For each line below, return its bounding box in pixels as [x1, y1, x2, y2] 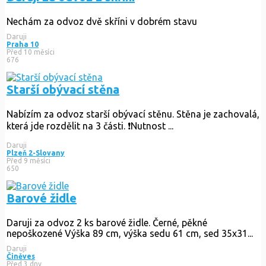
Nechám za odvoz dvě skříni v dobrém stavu [7, 15, 197, 27]
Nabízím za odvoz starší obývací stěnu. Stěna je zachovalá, [7, 108, 259, 119]
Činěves [7, 252, 35, 260]
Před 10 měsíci [7, 47, 55, 56]
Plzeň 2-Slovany [7, 148, 65, 157]
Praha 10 [7, 40, 39, 48]
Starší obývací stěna [7, 82, 119, 96]
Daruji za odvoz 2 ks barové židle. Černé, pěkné [7, 217, 207, 228]
